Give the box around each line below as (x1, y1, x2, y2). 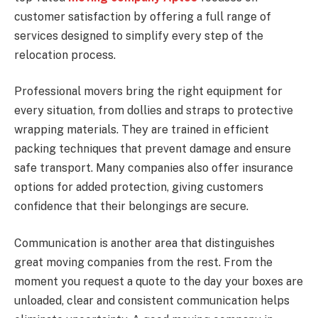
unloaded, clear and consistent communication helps (14, 293, 290, 307)
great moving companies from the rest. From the (14, 255, 273, 269)
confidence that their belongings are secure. (14, 199, 248, 214)
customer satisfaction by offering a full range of (14, 9, 271, 23)
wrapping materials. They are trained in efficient (14, 123, 269, 137)
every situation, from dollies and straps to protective (14, 104, 293, 118)
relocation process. (14, 48, 116, 62)
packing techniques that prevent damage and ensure (14, 142, 291, 156)
